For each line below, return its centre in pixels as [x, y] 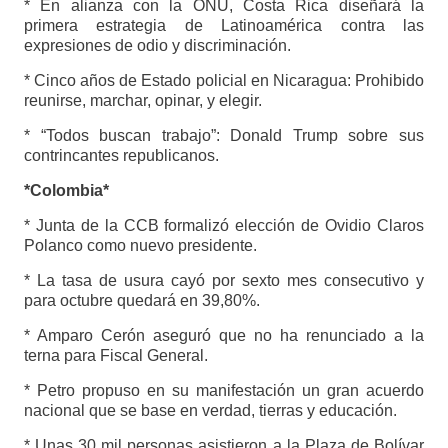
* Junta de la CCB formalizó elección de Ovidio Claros [224, 226]
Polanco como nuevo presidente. [140, 246]
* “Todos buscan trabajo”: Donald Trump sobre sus [224, 136]
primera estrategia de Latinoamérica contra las [224, 26]
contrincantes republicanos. [121, 156]
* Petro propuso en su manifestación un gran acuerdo [224, 391]
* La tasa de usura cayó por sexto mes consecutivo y [224, 281]
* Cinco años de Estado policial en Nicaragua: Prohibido [224, 81]
